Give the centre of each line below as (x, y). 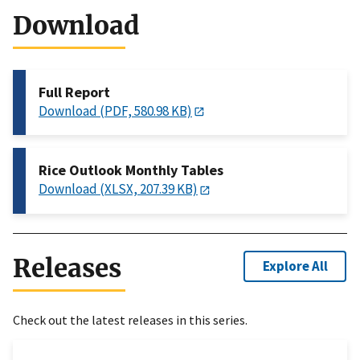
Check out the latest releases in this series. (130, 319)
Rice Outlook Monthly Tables (131, 170)
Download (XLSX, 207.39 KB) (118, 189)
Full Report (74, 92)
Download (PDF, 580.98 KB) (115, 111)
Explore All (295, 266)
